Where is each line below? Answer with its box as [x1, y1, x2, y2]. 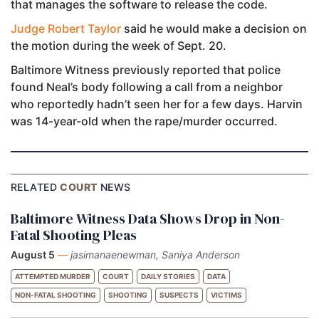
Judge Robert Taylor [11, 21, 121, 36]
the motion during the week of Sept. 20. [11, 38, 226, 53]
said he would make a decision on [121, 21, 307, 36]
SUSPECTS [159, 290, 199, 299]
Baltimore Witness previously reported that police [11, 62, 281, 77]
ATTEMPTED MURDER [15, 271, 90, 281]
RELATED [11, 180, 61, 193]
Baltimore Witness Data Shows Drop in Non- [11, 208, 285, 229]
